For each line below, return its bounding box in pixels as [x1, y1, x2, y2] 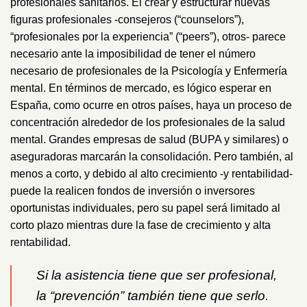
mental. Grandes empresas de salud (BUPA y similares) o [10, 133, 288, 145]
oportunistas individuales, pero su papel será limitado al [10, 201, 280, 214]
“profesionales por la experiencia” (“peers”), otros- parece [10, 30, 286, 42]
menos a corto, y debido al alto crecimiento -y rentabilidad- [10, 167, 293, 180]
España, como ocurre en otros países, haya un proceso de [10, 99, 292, 111]
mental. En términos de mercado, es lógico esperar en [10, 82, 271, 94]
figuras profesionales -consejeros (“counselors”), [10, 13, 244, 25]
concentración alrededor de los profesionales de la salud [10, 116, 285, 128]
